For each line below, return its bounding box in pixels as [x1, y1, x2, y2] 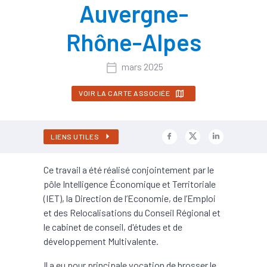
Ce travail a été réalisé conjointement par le [44, 163, 214, 175]
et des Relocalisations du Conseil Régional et [44, 206, 221, 218]
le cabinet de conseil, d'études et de [44, 221, 182, 232]
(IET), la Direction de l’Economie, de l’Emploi [44, 192, 216, 204]
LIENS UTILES [51, 132, 99, 141]
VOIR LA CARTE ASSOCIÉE [79, 89, 170, 97]
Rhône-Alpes [66, 27, 201, 56]
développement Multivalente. [44, 235, 159, 247]
